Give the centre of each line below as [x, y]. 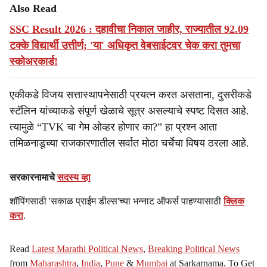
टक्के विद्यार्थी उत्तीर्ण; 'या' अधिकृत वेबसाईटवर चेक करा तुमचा [125, 45]
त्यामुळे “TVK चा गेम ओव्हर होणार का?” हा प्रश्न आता [113, 127]
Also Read [33, 8]
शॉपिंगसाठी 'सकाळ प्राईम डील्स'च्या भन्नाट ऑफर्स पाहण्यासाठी [117, 201]
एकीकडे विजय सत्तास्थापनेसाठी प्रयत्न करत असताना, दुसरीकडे [131, 95]
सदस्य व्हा [74, 177]
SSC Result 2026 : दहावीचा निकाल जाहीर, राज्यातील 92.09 [129, 29]
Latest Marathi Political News [87, 249]
